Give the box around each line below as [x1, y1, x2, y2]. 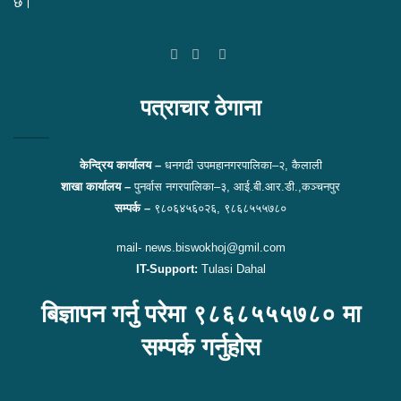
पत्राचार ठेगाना [140, 94, 261, 120]
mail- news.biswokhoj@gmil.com [115, 240, 286, 254]
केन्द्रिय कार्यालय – [79, 158, 161, 172]
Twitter [209, 46, 249, 62]
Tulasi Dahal [197, 261, 266, 276]
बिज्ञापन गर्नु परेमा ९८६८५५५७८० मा [40, 300, 361, 328]
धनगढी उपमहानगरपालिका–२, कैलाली [160, 158, 322, 172]
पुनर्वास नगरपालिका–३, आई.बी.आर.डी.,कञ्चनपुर [134, 179, 340, 193]
